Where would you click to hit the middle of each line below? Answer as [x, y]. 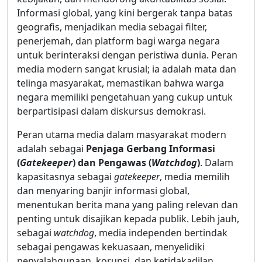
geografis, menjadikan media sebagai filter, [112, 27]
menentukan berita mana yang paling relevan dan [127, 204]
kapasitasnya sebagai [65, 176]
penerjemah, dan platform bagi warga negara [118, 41]
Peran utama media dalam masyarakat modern [122, 134]
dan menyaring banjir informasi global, [103, 190]
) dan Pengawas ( [112, 162]
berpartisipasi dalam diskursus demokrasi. [111, 111]
